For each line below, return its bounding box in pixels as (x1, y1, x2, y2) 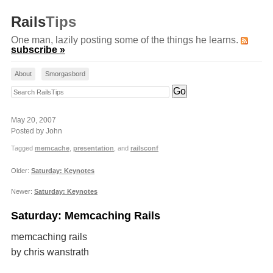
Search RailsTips (10, 85, 85, 96)
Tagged (11, 144, 35, 152)
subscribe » (11, 44, 65, 55)
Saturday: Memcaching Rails (11, 210, 160, 222)
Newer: (11, 188, 34, 195)
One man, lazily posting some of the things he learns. (11, 35, 241, 45)
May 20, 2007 (11, 116, 56, 124)
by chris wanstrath (11, 247, 89, 257)
